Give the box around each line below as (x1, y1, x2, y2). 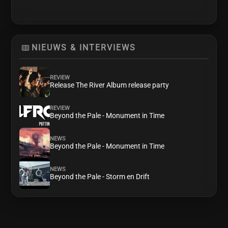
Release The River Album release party (50, 80, 169, 90)
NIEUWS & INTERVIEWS (32, 43, 136, 52)
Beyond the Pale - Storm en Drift (50, 172, 150, 181)
